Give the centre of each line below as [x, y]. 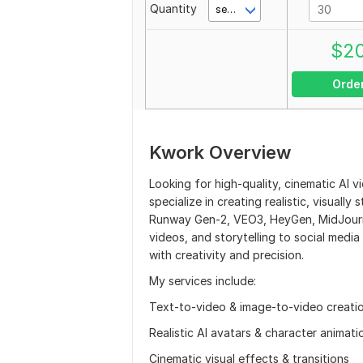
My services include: [203, 281]
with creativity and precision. [226, 255]
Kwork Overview [220, 152]
